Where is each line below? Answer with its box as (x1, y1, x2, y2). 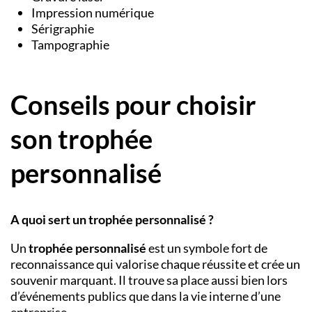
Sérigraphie (31, 21, 94, 37)
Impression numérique (31, 5, 154, 21)
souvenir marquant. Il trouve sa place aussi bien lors (10, 272, 288, 288)
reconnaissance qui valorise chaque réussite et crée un (10, 256, 300, 272)
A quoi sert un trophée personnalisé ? (10, 212, 214, 228)
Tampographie (31, 37, 109, 53)
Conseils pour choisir (10, 88, 256, 120)
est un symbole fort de (146, 240, 267, 256)
